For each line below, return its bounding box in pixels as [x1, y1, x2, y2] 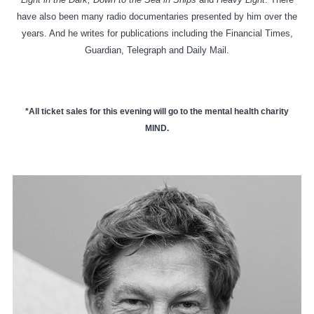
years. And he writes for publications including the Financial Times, [21, 27, 293, 39]
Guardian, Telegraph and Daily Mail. [85, 44, 229, 55]
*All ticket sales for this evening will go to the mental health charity [25, 106, 289, 116]
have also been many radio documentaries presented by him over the [17, 11, 297, 22]
